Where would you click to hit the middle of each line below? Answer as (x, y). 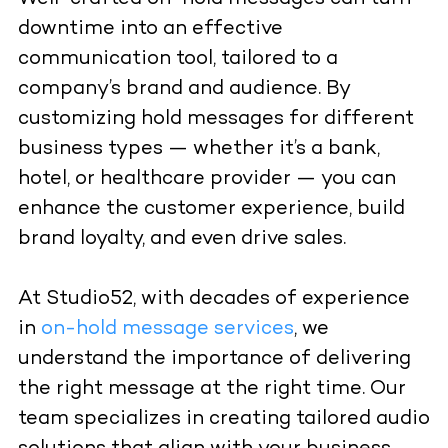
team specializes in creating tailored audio (223, 420)
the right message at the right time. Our (211, 390)
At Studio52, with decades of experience (213, 300)
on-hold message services (167, 330)
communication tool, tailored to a (177, 60)
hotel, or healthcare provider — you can (206, 180)
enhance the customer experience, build (211, 210)
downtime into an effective (150, 30)
